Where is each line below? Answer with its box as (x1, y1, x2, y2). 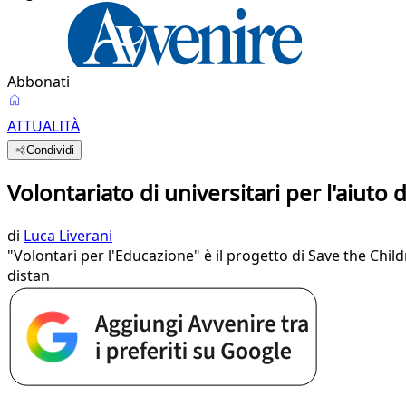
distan (7, 265, 50, 285)
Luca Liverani (24, 225, 112, 246)
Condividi (26, 143, 75, 157)
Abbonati (7, 72, 70, 92)
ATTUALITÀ (7, 116, 80, 136)
